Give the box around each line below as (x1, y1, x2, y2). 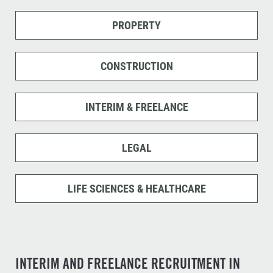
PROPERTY (112, 19, 161, 32)
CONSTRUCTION (100, 60, 173, 73)
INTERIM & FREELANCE (85, 101, 188, 113)
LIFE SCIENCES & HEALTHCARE (67, 182, 206, 195)
